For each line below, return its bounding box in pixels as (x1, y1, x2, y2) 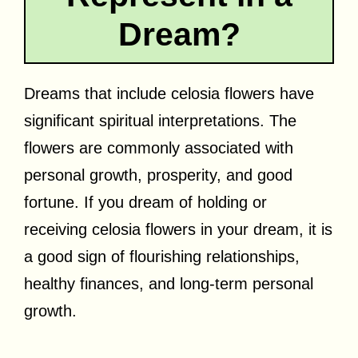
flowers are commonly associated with (24, 138, 293, 157)
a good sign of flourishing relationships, (24, 247, 300, 265)
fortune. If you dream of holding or (24, 193, 267, 211)
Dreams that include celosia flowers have (24, 84, 314, 102)
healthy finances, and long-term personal (24, 274, 313, 292)
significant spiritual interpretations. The (24, 111, 296, 129)
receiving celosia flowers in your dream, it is (24, 220, 332, 238)
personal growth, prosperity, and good (24, 165, 292, 184)
